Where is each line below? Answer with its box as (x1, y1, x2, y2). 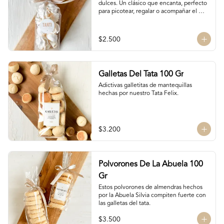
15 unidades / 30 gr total (98, 40, 164, 46)
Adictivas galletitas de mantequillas (98, 82, 192, 88)
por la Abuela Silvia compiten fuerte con (98, 192, 206, 198)
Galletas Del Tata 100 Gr (98, 70, 183, 78)
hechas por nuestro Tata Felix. (98, 90, 178, 96)
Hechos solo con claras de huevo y (98, 24, 191, 30)
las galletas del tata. (98, 200, 150, 206)
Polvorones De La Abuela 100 (98, 160, 203, 168)
